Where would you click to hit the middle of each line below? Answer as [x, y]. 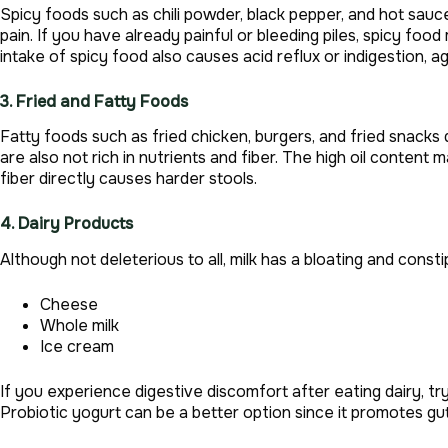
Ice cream [77, 347]
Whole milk [79, 326]
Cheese [69, 305]
